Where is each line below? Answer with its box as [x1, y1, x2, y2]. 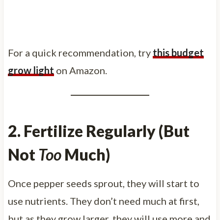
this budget [152, 46, 204, 58]
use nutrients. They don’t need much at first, [7, 194, 199, 207]
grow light [7, 64, 54, 76]
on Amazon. [54, 64, 107, 76]
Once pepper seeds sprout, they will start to [7, 177, 199, 189]
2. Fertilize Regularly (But [7, 121, 190, 140]
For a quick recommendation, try [7, 46, 153, 58]
